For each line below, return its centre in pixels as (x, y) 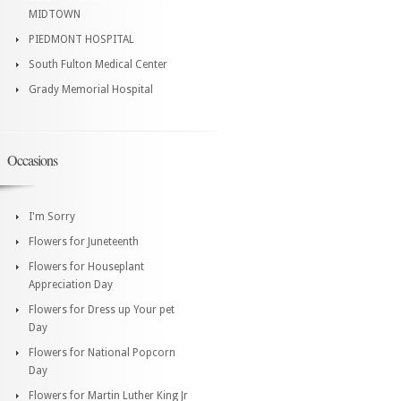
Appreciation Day (71, 284)
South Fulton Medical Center (98, 64)
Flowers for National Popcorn (102, 352)
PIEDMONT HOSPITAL (81, 39)
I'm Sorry (52, 216)
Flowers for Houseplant (86, 266)
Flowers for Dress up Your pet (102, 309)
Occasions (32, 159)
